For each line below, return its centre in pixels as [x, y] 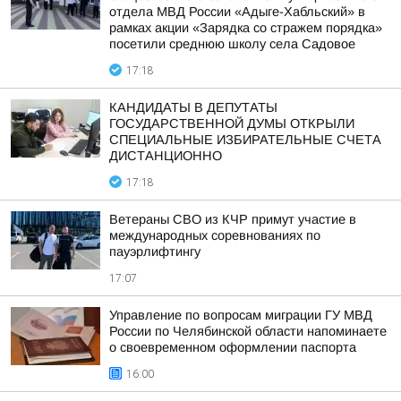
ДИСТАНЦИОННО [166, 156]
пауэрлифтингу [155, 252]
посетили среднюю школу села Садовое [232, 44]
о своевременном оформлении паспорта [233, 347]
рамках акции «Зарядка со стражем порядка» [246, 28]
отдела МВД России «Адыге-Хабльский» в [237, 12]
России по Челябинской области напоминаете [248, 331]
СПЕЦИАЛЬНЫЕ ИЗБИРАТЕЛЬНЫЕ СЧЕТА [245, 140]
